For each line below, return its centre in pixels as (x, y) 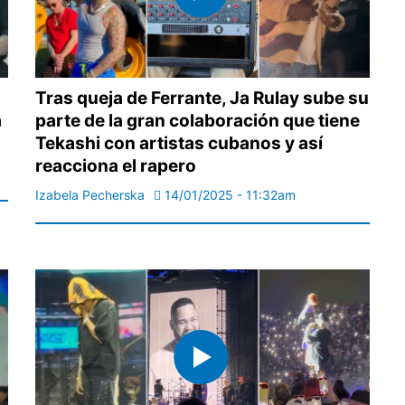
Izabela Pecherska (90, 194)
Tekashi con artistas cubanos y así (179, 143)
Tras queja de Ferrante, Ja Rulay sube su (202, 98)
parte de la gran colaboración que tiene (198, 120)
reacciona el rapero (116, 165)
